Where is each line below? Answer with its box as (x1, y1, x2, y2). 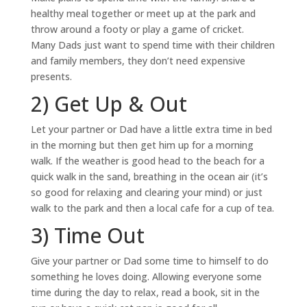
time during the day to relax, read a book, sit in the (30, 285, 260, 299)
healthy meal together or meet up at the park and (30, 6, 256, 20)
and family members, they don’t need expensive (30, 53, 245, 67)
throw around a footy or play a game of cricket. (30, 22, 244, 36)
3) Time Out (30, 221, 145, 249)
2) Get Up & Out (30, 89, 187, 118)
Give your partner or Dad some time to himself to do (30, 254, 269, 267)
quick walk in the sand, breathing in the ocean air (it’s (30, 169, 268, 183)
